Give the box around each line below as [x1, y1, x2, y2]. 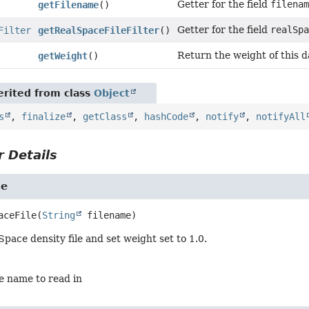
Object [94, 87, 130, 99]
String [42, 209, 76, 221]
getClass [83, 110, 128, 122]
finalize [21, 110, 66, 122]
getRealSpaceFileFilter [38, 24, 160, 36]
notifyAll [256, 110, 306, 122]
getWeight [38, 50, 88, 61]
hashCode [144, 110, 189, 122]
